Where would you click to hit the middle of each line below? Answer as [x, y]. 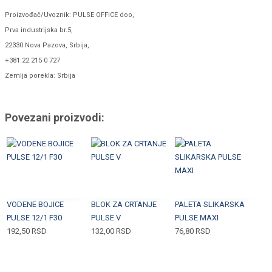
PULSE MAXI [197, 218]
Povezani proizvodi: [55, 118]
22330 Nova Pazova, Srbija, [47, 46]
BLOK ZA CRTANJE [124, 205]
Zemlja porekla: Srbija [40, 76]
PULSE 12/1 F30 [34, 218]
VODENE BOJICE [35, 205]
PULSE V [106, 218]
